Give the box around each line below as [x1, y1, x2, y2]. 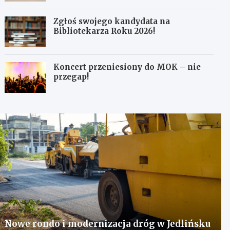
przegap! [53, 72, 89, 82]
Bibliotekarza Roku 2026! [53, 26, 156, 36]
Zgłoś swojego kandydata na [53, 16, 170, 26]
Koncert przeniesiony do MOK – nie [53, 62, 201, 72]
